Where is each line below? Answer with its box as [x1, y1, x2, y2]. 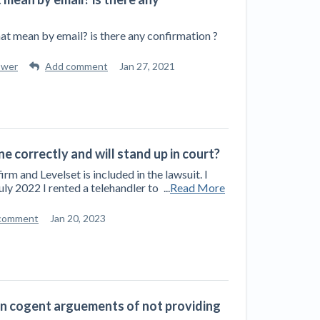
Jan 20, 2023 [50, 212, 106, 224]
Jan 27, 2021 [119, 60, 175, 72]
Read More [170, 181, 225, 194]
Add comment [45, 60, 108, 72]
